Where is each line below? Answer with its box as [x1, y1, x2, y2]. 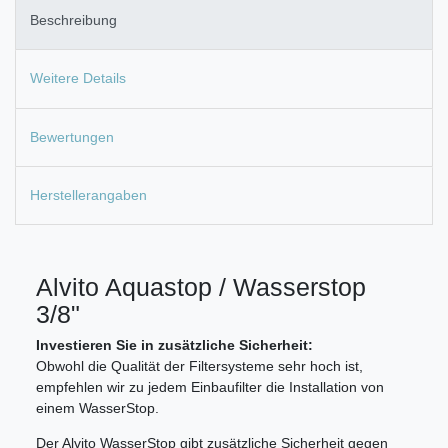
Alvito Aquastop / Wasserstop [36, 273, 366, 302]
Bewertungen [30, 128, 114, 145]
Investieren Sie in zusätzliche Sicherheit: [36, 337, 313, 354]
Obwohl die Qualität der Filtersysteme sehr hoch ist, [36, 358, 363, 375]
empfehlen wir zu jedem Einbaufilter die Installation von [36, 379, 384, 396]
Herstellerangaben [30, 187, 147, 204]
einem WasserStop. [36, 400, 159, 417]
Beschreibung [30, 12, 117, 29]
